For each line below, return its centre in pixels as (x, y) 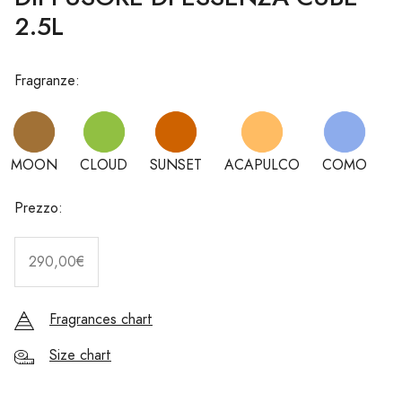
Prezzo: (39, 209)
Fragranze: (47, 81)
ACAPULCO (262, 166)
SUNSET (176, 166)
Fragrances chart (101, 320)
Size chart (80, 356)
